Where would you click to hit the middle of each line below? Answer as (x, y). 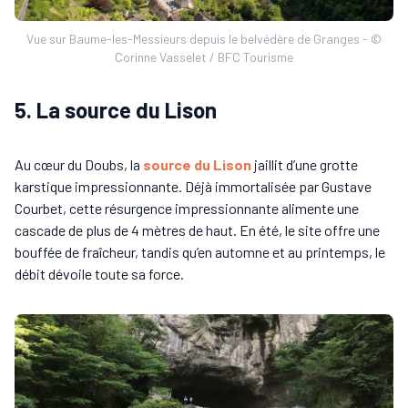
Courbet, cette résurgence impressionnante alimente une (187, 208)
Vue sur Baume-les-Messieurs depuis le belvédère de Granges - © (204, 38)
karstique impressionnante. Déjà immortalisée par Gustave (193, 186)
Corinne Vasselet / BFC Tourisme (204, 56)
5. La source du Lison (116, 109)
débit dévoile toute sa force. (99, 273)
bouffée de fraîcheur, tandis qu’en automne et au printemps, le (200, 251)
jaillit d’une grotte (305, 164)
